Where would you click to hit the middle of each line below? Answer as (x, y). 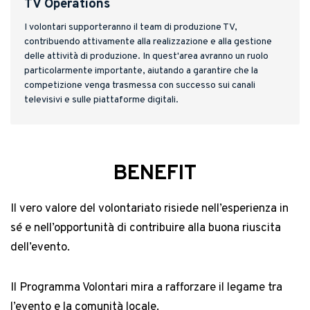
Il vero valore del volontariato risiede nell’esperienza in (149, 209)
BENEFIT (155, 174)
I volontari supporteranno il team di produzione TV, (131, 27)
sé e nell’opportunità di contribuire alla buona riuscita (146, 228)
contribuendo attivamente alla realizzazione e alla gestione (148, 42)
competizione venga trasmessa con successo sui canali (140, 85)
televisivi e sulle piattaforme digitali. (101, 100)
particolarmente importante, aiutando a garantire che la (141, 71)
